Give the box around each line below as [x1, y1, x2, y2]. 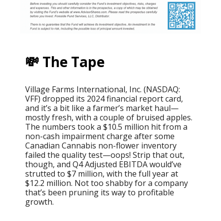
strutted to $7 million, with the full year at [25, 168, 178, 179]
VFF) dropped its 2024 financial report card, [25, 93, 183, 104]
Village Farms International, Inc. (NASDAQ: [25, 83, 180, 95]
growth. [25, 196, 54, 207]
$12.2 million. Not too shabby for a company [25, 177, 188, 188]
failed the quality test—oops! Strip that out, [25, 149, 184, 160]
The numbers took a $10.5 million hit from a [25, 121, 187, 132]
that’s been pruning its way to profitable [25, 186, 174, 198]
